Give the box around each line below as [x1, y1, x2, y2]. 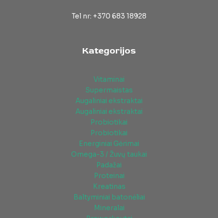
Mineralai [93, 204, 125, 213]
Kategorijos [82, 44, 136, 56]
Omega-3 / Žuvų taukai [71, 150, 147, 159]
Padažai [96, 161, 122, 170]
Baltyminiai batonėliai [73, 193, 145, 202]
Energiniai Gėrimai [79, 140, 139, 148]
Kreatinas [92, 182, 126, 191]
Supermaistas [85, 86, 133, 95]
